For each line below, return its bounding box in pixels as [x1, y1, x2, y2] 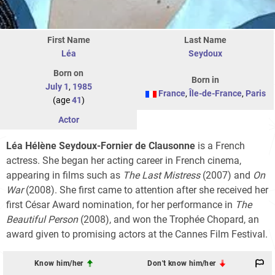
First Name [47, 35, 90, 45]
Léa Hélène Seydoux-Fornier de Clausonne [6, 140, 195, 152]
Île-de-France [188, 88, 242, 99]
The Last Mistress [123, 169, 200, 182]
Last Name [184, 35, 227, 45]
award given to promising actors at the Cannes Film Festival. [6, 228, 268, 241]
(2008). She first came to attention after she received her [23, 184, 268, 196]
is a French [195, 140, 245, 152]
